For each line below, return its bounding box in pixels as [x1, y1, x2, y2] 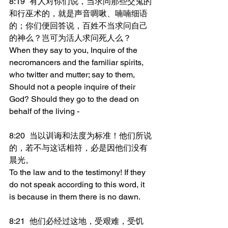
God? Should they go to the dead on [9, 94, 141, 104]
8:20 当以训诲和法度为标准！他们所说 [9, 131, 25, 140]
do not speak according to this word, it [9, 180, 147, 189]
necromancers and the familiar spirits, [9, 58, 146, 67]
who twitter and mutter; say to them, [9, 70, 137, 79]
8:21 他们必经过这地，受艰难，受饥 [9, 216, 25, 226]
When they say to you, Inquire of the [9, 45, 139, 55]
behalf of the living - [9, 106, 79, 116]
